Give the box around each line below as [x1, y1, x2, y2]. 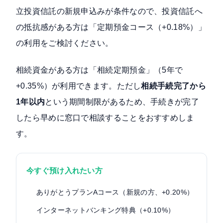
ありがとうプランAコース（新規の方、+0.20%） [36, 188, 194, 197]
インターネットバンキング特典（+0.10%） [36, 206, 175, 215]
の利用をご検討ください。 [16, 39, 113, 48]
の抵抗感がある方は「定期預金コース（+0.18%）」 [16, 23, 206, 32]
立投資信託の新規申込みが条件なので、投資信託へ [16, 7, 203, 16]
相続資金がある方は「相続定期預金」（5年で [16, 66, 183, 75]
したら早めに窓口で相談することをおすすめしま [16, 113, 195, 122]
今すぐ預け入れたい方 [26, 166, 103, 175]
